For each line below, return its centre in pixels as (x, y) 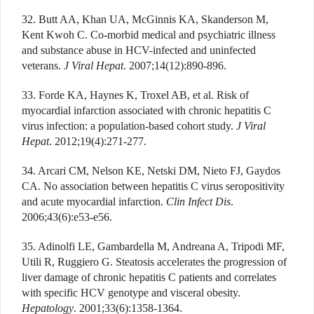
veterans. (43, 65)
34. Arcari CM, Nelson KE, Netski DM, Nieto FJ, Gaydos (151, 170)
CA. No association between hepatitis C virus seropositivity (153, 186)
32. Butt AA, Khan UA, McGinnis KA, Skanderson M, (145, 19)
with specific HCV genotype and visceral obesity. (131, 292)
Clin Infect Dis (198, 201)
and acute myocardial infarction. (94, 201)
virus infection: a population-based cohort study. (129, 125)
